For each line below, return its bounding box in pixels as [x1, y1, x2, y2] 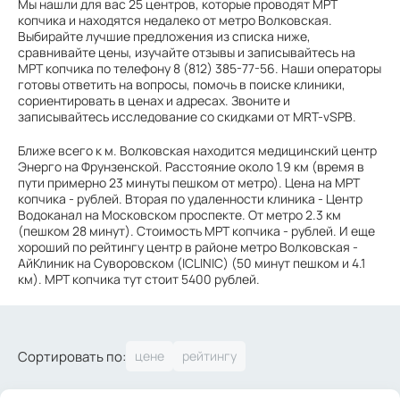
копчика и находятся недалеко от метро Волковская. [18, 12, 332, 29]
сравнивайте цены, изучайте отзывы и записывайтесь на [18, 44, 355, 61]
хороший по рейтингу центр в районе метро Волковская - [18, 238, 358, 255]
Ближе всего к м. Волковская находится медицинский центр [18, 142, 377, 159]
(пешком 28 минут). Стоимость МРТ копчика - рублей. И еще [18, 222, 375, 239]
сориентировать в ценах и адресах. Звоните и [18, 92, 290, 109]
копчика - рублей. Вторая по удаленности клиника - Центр [18, 190, 362, 207]
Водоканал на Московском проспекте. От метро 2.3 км [18, 206, 341, 223]
